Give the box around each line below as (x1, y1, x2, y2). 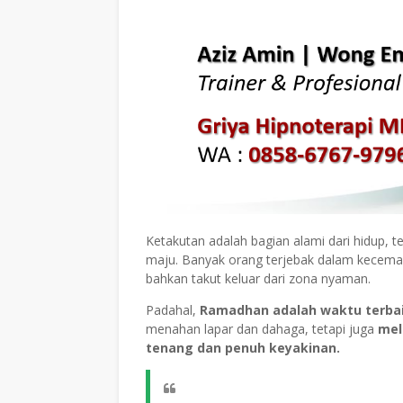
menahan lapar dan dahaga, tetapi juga (146, 320, 378, 338)
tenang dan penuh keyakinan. (146, 339, 340, 357)
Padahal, (146, 301, 200, 319)
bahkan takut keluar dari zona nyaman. (146, 270, 371, 288)
